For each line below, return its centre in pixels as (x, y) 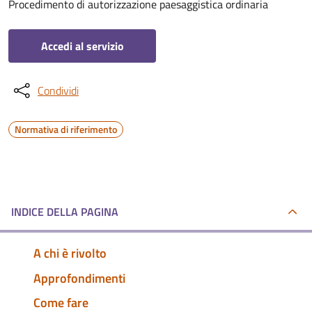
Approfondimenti (79, 278)
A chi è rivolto (70, 253)
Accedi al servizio (82, 46)
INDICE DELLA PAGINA (65, 212)
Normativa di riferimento (66, 129)
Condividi (58, 91)
